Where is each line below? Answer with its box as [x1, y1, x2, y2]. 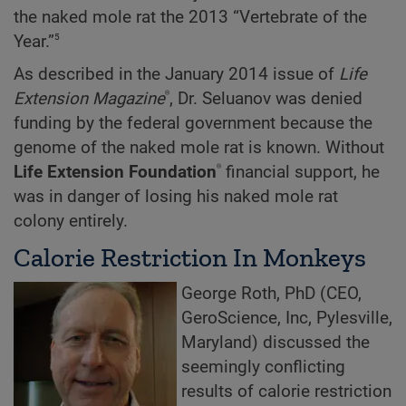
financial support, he [221, 162, 380, 183]
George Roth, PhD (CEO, [181, 284, 362, 304]
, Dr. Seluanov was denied [169, 89, 362, 110]
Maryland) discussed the [181, 333, 370, 353]
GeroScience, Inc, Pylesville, [181, 308, 392, 329]
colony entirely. [14, 211, 128, 232]
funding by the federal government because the [14, 113, 372, 134]
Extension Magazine [14, 89, 165, 110]
